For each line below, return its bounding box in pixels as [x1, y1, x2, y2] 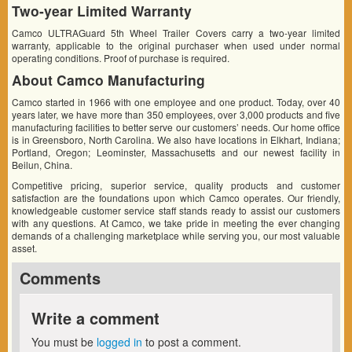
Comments [20, 266, 101, 289]
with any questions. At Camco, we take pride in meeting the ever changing [12, 215, 340, 229]
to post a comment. [142, 333, 241, 350]
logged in [97, 333, 142, 350]
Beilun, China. [12, 157, 72, 171]
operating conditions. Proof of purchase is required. [12, 50, 229, 64]
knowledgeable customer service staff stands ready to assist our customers [12, 203, 340, 217]
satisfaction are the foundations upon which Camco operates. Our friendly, [12, 190, 340, 204]
